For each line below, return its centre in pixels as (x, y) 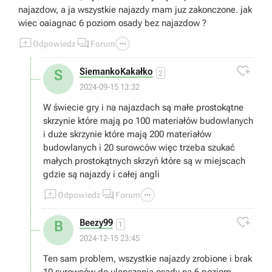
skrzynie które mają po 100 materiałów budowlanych (148, 121)
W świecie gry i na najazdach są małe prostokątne (143, 107)
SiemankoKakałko (116, 71)
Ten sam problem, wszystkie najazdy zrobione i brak (148, 259)
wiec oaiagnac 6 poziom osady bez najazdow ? (112, 23)
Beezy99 (96, 223)
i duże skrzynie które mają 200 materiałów (127, 134)
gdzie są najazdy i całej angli (101, 174)
